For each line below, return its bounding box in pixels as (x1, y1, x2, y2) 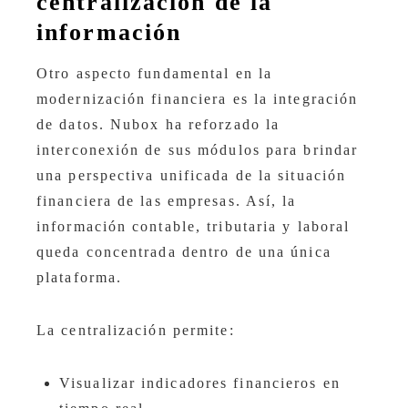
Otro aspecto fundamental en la (36, 66, 273, 82)
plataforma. (36, 270, 123, 286)
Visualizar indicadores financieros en (59, 375, 341, 392)
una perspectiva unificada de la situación (36, 168, 347, 184)
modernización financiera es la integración (36, 91, 359, 107)
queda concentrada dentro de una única (36, 244, 331, 260)
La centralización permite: (36, 322, 235, 339)
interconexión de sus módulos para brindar (36, 142, 359, 158)
